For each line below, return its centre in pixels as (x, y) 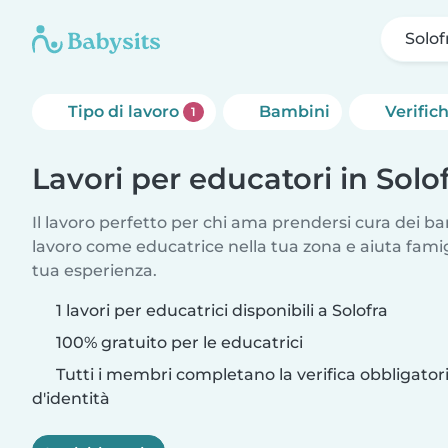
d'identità (71, 398)
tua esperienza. (94, 270)
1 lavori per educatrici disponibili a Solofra (222, 310)
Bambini (294, 111)
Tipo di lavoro (125, 111)
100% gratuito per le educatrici (177, 342)
